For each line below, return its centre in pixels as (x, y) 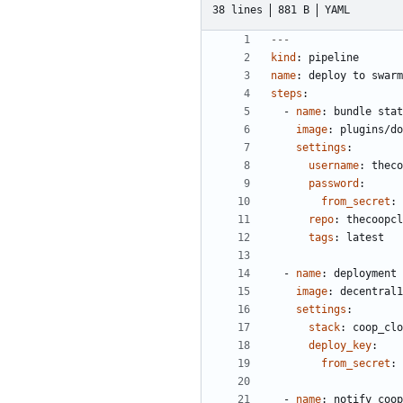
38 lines (237, 9)
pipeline (334, 58)
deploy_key (340, 346)
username (334, 166)
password (334, 184)
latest (365, 238)
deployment (365, 274)
